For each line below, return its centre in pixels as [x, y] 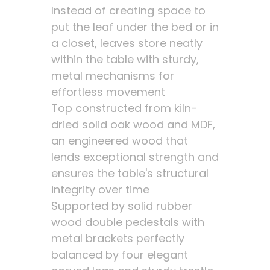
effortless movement [108, 92]
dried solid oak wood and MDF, [133, 124]
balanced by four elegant [119, 255]
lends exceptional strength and [135, 157]
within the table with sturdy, [125, 59]
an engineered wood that [119, 141]
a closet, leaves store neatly [127, 43]
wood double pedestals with [127, 222]
